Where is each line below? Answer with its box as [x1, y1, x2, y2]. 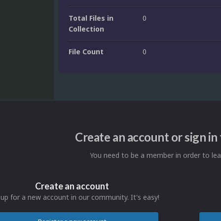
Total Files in [69, 13, 113, 23]
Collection [69, 24, 104, 34]
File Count [69, 47, 104, 57]
